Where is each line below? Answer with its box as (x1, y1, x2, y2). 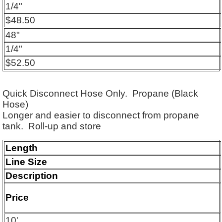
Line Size (5, 156, 47, 167)
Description (5, 170, 58, 181)
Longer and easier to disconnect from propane (2, 110, 199, 120)
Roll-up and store (28, 120, 101, 131)
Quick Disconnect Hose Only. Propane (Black (2, 88, 198, 99)
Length (5, 142, 38, 153)
